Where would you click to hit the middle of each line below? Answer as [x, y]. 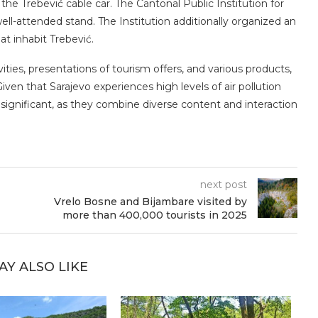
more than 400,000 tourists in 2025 [154, 215]
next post [223, 185]
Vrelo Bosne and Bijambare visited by [150, 202]
